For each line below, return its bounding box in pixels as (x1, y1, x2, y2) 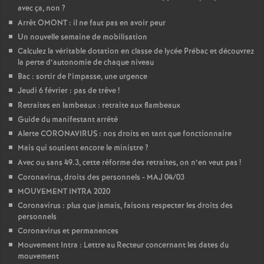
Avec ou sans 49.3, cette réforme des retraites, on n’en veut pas (18, 157, 237, 169)
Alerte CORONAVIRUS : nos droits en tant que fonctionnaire (18, 128, 232, 140)
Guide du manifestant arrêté (18, 114, 118, 126)
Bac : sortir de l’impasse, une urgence (18, 71, 147, 83)
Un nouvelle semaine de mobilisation (18, 32, 147, 44)
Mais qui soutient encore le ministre (18, 143, 143, 154)
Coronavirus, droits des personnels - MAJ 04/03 (18, 172, 184, 184)
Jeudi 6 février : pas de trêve (18, 85, 116, 97)
